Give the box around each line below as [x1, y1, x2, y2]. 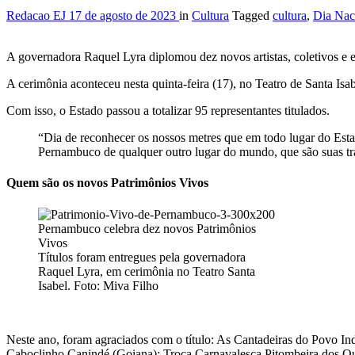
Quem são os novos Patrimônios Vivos [6, 176, 208, 190]
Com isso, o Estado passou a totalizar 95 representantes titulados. [6, 104, 330, 118]
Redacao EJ [6, 9, 69, 23]
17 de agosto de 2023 [69, 9, 179, 23]
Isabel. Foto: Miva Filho [38, 278, 158, 292]
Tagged [232, 9, 273, 23]
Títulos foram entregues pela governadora [38, 250, 246, 264]
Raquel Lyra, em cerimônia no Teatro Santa [38, 264, 255, 278]
